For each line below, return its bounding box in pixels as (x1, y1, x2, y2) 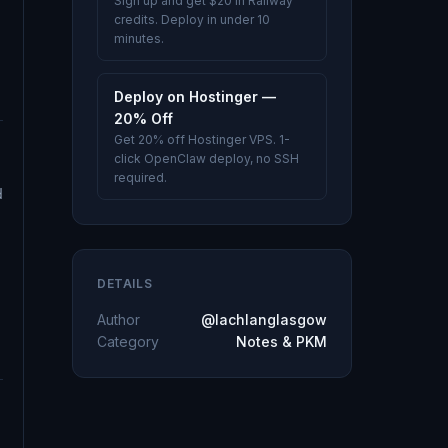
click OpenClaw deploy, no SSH (114, 151, 299, 166)
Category (97, 333, 159, 350)
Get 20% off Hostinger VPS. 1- (114, 132, 290, 147)
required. (114, 170, 167, 185)
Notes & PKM (236, 333, 327, 350)
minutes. (114, 31, 164, 46)
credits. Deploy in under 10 (114, 12, 270, 27)
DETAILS (97, 276, 153, 291)
